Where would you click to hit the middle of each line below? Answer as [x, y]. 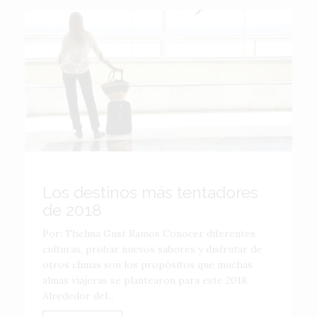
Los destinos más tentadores [150, 192]
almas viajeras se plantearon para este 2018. [146, 280]
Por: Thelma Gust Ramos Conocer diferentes [149, 234]
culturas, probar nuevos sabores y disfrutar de [152, 249]
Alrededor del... [78, 296]
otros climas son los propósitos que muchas [148, 265]
